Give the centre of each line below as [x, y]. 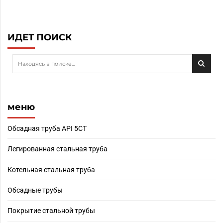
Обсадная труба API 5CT [47, 128]
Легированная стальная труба [57, 149]
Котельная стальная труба [51, 169]
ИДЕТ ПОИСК [40, 37]
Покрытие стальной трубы [51, 211]
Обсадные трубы [35, 190]
